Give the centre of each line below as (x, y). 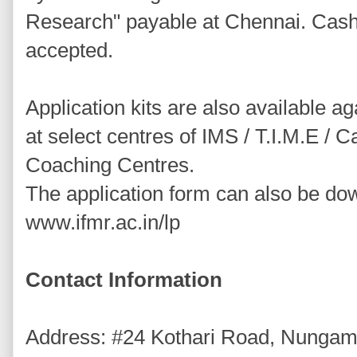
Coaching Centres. (110, 165)
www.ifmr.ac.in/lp (103, 223)
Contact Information (124, 280)
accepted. (69, 51)
